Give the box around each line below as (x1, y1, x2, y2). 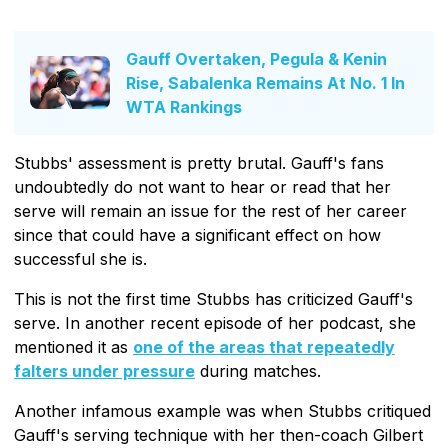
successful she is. (14, 248, 147, 269)
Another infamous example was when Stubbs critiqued (14, 400, 431, 421)
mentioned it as (14, 336, 133, 357)
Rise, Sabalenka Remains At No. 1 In (126, 72, 405, 93)
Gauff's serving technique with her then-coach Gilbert (14, 424, 423, 445)
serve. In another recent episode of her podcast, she (14, 312, 416, 333)
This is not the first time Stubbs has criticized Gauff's (14, 288, 413, 309)
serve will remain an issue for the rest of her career (14, 200, 407, 221)
